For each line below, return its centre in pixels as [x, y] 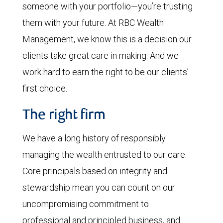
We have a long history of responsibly [94, 138]
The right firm [64, 116]
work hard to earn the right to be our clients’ [106, 72]
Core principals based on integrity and [95, 171]
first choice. [45, 88]
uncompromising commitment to [86, 204]
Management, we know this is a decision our [107, 39]
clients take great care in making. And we [101, 56]
